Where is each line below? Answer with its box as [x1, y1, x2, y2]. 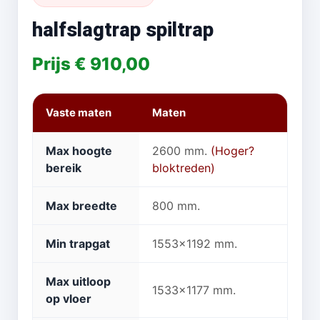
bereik [46, 161, 81, 175]
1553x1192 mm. [152, 236, 237, 251]
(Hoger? [211, 144, 254, 158]
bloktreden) [152, 161, 215, 175]
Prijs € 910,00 [32, 54, 150, 74]
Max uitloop [46, 274, 111, 289]
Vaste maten [46, 106, 111, 119]
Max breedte [46, 199, 117, 213]
